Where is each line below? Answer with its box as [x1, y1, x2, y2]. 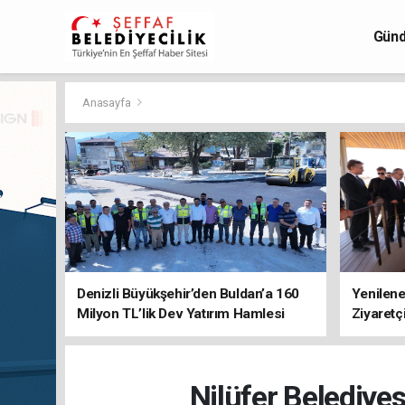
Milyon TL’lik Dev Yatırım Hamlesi [77, 306, 285, 322]
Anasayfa [82, 96, 134, 109]
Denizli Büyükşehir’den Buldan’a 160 [77, 286, 299, 302]
